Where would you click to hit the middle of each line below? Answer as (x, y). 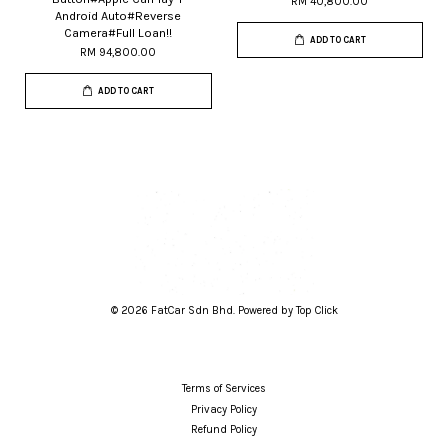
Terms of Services (224, 388)
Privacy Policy (224, 409)
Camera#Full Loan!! (118, 33)
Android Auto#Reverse (118, 16)
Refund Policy (224, 430)
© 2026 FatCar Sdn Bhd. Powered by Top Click (224, 310)
